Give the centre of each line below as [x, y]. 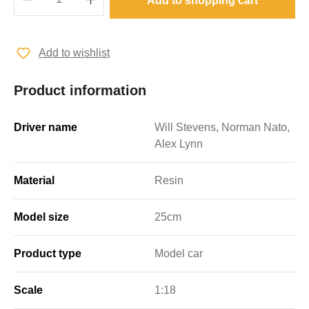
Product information [80, 90]
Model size [41, 217]
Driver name [46, 127]
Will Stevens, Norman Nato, [222, 127]
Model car [179, 253]
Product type [48, 253]
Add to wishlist [74, 52]
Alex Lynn [179, 143]
